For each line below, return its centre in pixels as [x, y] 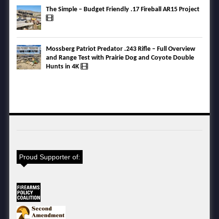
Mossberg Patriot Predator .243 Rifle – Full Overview [120, 49]
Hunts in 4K [63, 67]
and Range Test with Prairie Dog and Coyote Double [120, 58]
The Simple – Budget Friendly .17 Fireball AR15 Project [123, 10]
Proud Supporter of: [50, 157]
